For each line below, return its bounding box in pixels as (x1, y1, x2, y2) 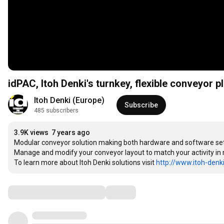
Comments (7, 186, 57, 198)
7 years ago (51, 128, 90, 137)
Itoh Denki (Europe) (34, 95, 104, 105)
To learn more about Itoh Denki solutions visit (14, 158, 156, 167)
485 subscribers (34, 107, 78, 114)
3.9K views (14, 128, 48, 137)
